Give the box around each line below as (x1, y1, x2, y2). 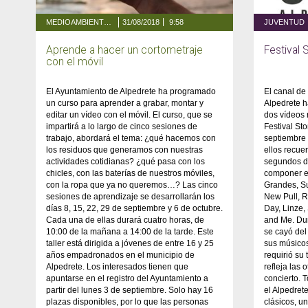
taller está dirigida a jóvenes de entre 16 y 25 (46, 238, 214, 248)
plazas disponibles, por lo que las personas (46, 296, 208, 307)
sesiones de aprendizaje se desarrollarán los (46, 191, 214, 201)
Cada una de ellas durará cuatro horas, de (46, 214, 204, 225)
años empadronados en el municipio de (46, 250, 195, 260)
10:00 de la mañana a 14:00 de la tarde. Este (46, 226, 214, 236)
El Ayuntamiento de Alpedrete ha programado (46, 86, 216, 96)
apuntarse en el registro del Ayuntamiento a (46, 273, 208, 283)
